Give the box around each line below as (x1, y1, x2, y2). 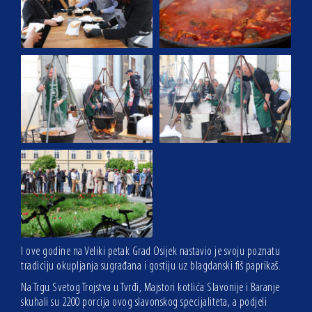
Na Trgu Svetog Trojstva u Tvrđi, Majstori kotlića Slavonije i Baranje (21, 281, 280, 295)
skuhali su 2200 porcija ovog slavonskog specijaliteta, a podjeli (21, 296, 267, 310)
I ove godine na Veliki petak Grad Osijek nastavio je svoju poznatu (21, 245, 280, 259)
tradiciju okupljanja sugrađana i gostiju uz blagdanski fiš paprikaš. (21, 260, 281, 274)
